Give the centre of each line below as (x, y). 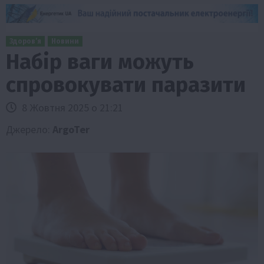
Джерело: (29, 129)
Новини (65, 41)
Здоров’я (25, 41)
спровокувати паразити (126, 85)
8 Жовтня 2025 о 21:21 (71, 107)
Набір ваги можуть (100, 62)
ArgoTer (71, 129)
